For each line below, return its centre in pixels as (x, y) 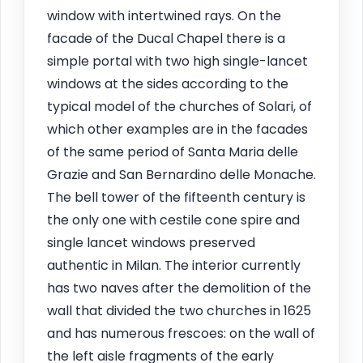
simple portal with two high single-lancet (177, 61)
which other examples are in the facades (177, 129)
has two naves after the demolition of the (179, 288)
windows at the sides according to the (168, 83)
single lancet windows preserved (151, 242)
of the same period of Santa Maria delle (173, 152)
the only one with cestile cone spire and (173, 220)
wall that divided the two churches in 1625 (179, 310)
